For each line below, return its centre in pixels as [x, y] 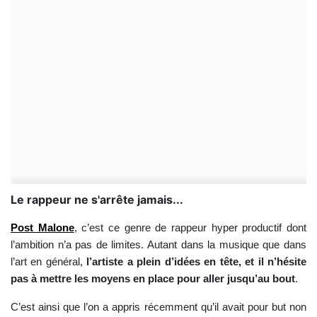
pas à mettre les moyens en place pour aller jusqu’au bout [153, 279]
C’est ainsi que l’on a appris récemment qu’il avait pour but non [158, 307]
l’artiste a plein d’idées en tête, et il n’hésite [197, 262]
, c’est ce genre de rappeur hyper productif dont [190, 228]
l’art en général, [47, 262]
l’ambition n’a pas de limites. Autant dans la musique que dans [158, 245]
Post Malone [42, 228]
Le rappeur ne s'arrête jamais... [97, 200]
